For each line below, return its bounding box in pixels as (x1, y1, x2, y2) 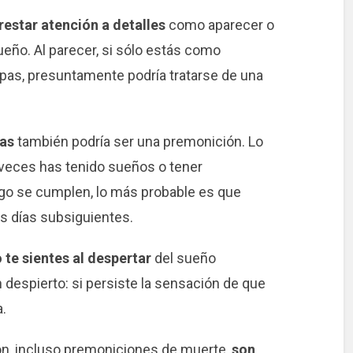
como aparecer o (165, 17, 274, 34)
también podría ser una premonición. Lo (13, 133, 263, 150)
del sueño (150, 249, 216, 266)
